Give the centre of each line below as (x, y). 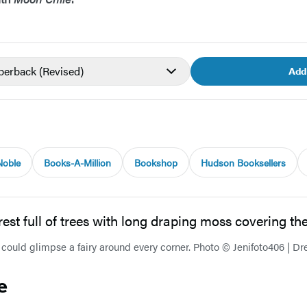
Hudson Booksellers (243, 163)
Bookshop (156, 163)
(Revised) (61, 71)
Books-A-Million (77, 163)
